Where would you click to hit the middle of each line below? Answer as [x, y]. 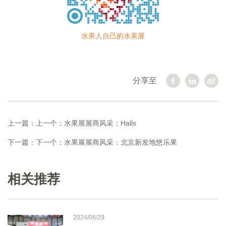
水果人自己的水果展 [113, 36]
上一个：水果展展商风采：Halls [86, 123]
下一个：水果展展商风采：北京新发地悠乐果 [106, 142]
